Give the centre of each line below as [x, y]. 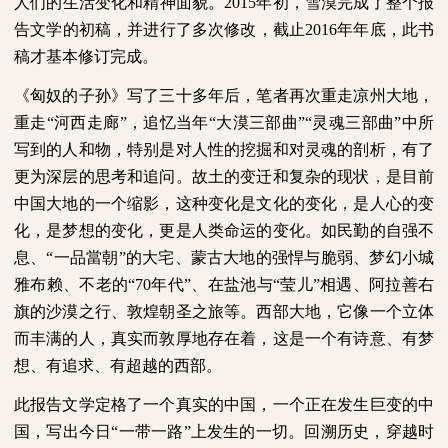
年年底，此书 [385, 29]
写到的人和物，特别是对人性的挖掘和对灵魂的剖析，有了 [224, 149]
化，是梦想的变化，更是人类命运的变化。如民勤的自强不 [224, 230]
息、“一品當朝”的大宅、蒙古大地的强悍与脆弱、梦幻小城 [224, 257]
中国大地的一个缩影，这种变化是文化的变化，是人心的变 [224, 203]
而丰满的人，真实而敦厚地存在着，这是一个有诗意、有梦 [224, 338]
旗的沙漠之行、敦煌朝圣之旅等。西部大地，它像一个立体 [224, 311]
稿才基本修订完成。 [86, 56]
